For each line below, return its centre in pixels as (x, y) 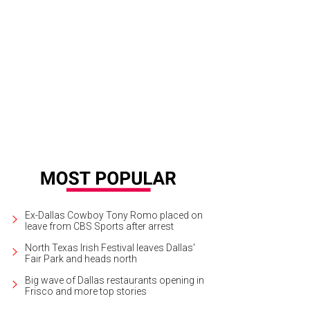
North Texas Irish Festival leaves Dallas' (110, 247)
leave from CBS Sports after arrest (99, 226)
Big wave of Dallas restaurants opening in (115, 280)
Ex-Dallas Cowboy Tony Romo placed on (114, 215)
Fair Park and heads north (81, 258)
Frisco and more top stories (86, 291)
